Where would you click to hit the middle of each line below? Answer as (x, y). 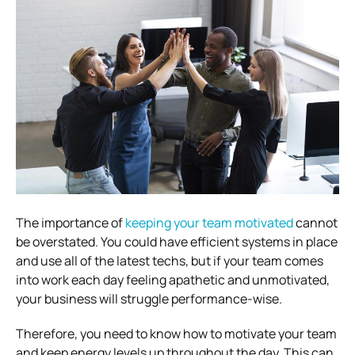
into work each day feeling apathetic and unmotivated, (173, 279)
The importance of (71, 222)
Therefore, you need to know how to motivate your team (176, 333)
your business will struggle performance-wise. (149, 298)
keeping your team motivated (209, 222)
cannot (315, 222)
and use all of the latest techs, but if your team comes (170, 260)
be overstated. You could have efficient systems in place (177, 241)
